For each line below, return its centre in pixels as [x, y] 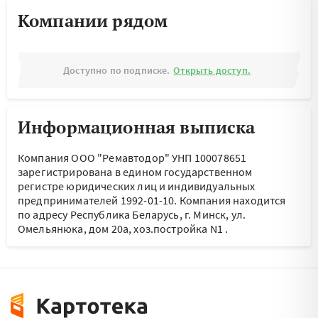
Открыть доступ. [212, 70]
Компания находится [232, 200]
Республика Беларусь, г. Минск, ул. [158, 214]
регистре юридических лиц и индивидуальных [137, 186]
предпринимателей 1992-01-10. [99, 200]
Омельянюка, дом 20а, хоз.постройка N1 [120, 229]
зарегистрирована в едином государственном [135, 172]
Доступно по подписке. [117, 70]
